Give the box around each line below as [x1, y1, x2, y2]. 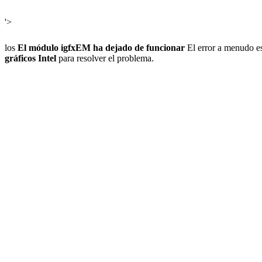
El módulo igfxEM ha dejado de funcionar [18, 42, 185, 53]
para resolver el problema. [56, 53, 154, 63]
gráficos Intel [5, 53, 56, 63]
